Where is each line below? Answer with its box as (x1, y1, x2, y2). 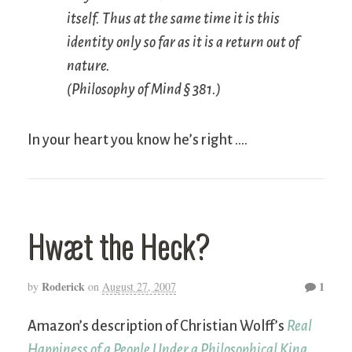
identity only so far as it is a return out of (67, 35, 299, 51)
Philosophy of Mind (71, 82, 181, 98)
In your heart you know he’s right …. (27, 132, 247, 148)
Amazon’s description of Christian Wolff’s (27, 318, 287, 335)
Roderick (42, 278, 85, 295)
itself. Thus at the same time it (67, 11, 245, 27)
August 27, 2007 (102, 279, 176, 295)
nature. (67, 58, 110, 75)
